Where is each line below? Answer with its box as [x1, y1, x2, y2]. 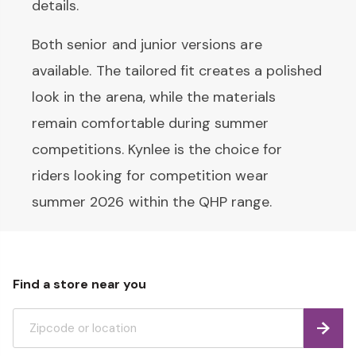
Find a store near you [13, 275, 146, 292]
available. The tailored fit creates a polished [32, 60, 323, 80]
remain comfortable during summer [32, 113, 269, 133]
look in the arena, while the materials [32, 87, 276, 106]
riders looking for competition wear [32, 165, 269, 185]
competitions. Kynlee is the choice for [32, 139, 282, 159]
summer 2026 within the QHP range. [32, 192, 273, 211]
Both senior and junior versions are [32, 34, 262, 54]
